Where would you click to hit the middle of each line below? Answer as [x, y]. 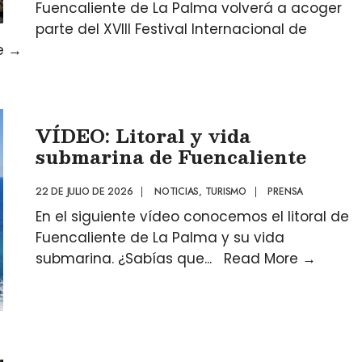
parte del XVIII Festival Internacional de [171, 29]
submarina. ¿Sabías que [120, 259]
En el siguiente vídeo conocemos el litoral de [192, 217]
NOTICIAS [177, 192]
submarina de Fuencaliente [171, 156]
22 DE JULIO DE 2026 [84, 192]
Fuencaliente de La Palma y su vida [160, 238]
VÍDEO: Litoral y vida [143, 135]
